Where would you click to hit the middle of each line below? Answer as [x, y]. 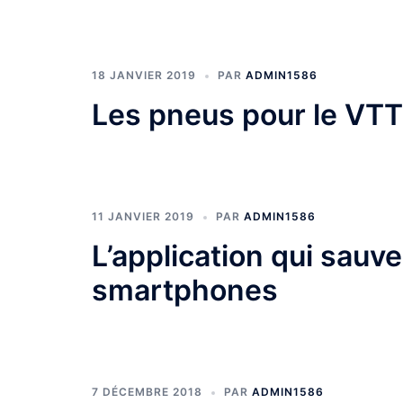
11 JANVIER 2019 [143, 217]
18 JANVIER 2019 [144, 76]
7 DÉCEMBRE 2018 [147, 392]
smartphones [185, 291]
